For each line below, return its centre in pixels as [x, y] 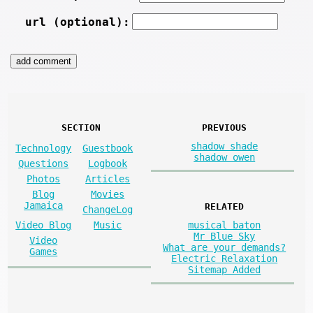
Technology [44, 148]
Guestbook [108, 148]
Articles [108, 179]
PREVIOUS [225, 128]
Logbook [108, 164]
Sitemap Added [225, 269]
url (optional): [77, 22]
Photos [44, 179]
